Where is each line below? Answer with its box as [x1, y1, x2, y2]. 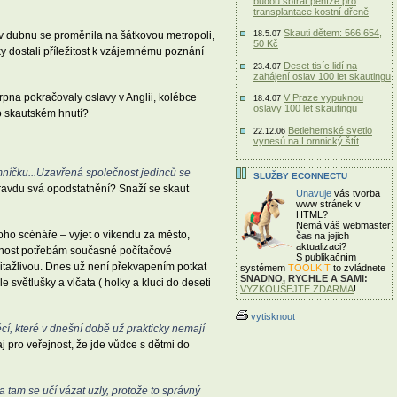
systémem [240, 262, 288, 273]
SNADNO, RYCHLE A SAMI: [240, 273, 368, 284]
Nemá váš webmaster [296, 220, 391, 230]
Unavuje [296, 188, 331, 198]
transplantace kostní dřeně [253, 5, 369, 17]
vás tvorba [331, 188, 380, 198]
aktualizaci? [296, 241, 346, 252]
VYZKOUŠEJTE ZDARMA [240, 284, 354, 294]
